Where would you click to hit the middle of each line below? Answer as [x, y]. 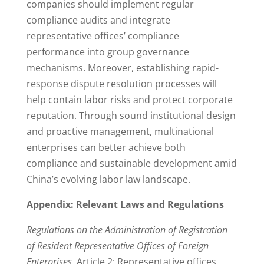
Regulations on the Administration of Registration [127, 230]
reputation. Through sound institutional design [131, 116]
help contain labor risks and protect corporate [129, 100]
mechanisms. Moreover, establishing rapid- [122, 68]
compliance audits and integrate [98, 20]
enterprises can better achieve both [106, 148]
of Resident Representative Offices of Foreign [117, 246]
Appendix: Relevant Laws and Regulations [125, 205]
